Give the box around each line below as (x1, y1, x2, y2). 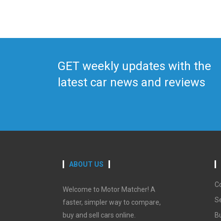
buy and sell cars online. (63, 211, 136, 219)
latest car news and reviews (58, 75, 205, 89)
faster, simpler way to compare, (63, 198, 161, 206)
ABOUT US (69, 160, 104, 168)
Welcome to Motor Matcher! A (63, 185, 155, 193)
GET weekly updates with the (58, 59, 211, 73)
